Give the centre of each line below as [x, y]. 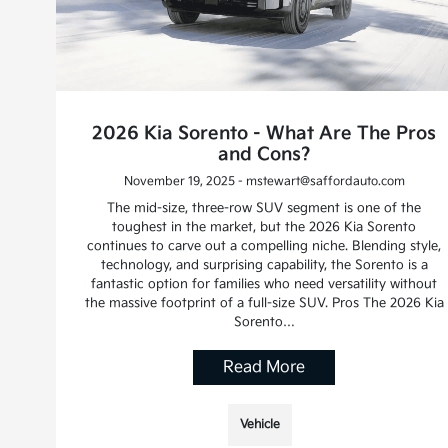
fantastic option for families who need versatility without [264, 284]
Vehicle [260, 425]
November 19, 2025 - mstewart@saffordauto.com [264, 182]
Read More [264, 368]
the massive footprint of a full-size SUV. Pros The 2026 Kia [264, 303]
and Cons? [264, 155]
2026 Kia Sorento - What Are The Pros [264, 134]
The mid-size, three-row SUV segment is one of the [264, 208]
